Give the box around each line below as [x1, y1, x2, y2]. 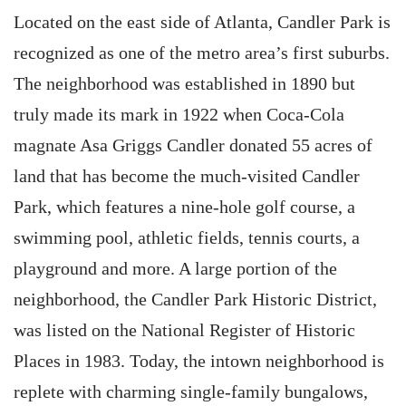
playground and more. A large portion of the [14, 258, 337, 278]
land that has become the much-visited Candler [14, 166, 360, 186]
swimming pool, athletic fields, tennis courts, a [14, 227, 360, 247]
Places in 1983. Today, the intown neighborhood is [14, 351, 384, 371]
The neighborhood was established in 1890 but [14, 73, 355, 93]
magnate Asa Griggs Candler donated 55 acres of [14, 135, 372, 155]
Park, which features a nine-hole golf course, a [14, 197, 355, 217]
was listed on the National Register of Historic [14, 320, 355, 340]
